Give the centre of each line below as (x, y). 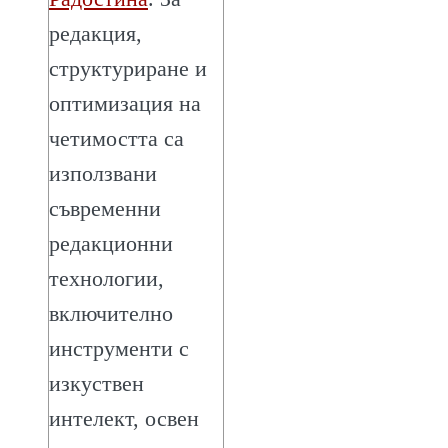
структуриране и (128, 68)
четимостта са (116, 138)
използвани (103, 173)
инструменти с (119, 348)
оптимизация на (125, 103)
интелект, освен (124, 418)
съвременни (105, 208)
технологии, (106, 278)
